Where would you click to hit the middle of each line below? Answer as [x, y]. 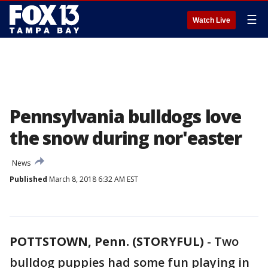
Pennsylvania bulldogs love [125, 116]
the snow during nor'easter [126, 138]
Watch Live [211, 20]
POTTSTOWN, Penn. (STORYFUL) [107, 241]
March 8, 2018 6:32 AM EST [93, 179]
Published [28, 179]
